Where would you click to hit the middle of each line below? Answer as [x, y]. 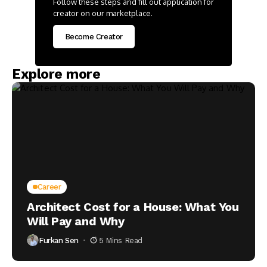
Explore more [56, 74]
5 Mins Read [121, 240]
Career [49, 187]
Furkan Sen [59, 240]
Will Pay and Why [76, 221]
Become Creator [94, 37]
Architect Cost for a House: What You [133, 207]
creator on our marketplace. [103, 13]
